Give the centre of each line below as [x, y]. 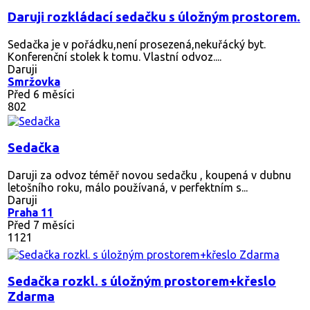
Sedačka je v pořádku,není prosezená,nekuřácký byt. [137, 44]
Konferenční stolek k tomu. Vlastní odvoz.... [115, 56]
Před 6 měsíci [41, 94]
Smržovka [34, 81]
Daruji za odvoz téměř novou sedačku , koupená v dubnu [149, 175]
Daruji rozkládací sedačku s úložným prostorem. [154, 17]
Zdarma [31, 296]
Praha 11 [30, 212]
